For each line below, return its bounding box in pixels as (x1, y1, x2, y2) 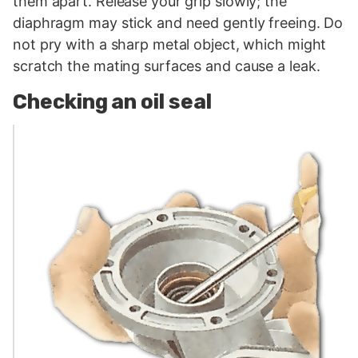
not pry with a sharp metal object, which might (13, 35, 327, 53)
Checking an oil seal (13, 89, 212, 114)
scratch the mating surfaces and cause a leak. (13, 57, 320, 74)
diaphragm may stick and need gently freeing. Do (13, 14, 344, 31)
